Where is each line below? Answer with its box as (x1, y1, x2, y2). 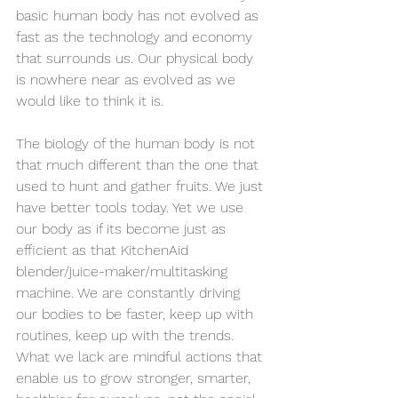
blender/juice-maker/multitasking (16, 262, 232, 280)
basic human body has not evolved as (16, 6, 263, 24)
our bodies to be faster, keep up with (16, 305, 258, 322)
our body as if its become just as (16, 219, 230, 237)
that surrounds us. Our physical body (16, 49, 258, 67)
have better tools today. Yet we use (16, 198, 248, 216)
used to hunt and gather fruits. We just (16, 177, 267, 195)
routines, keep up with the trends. (16, 326, 238, 344)
